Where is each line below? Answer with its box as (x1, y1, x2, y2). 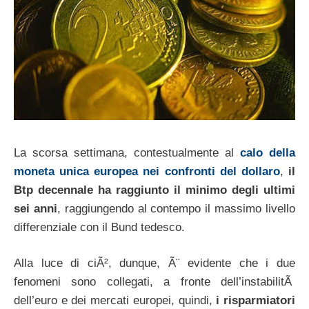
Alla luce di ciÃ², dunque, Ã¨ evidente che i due (14, 257, 295, 270)
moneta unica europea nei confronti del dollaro (14, 164, 280, 178)
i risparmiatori (216, 294, 296, 308)
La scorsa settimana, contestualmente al (14, 146, 240, 159)
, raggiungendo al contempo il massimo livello (57, 201, 296, 215)
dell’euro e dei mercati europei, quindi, (14, 294, 217, 308)
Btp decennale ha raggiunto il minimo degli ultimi (14, 183, 295, 197)
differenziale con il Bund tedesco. (14, 220, 185, 234)
